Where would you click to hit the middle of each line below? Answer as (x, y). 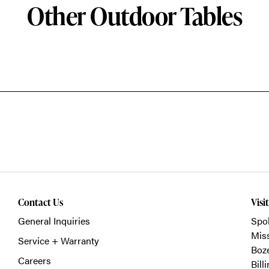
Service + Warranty (58, 241)
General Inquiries (54, 221)
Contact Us (40, 203)
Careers (34, 261)
